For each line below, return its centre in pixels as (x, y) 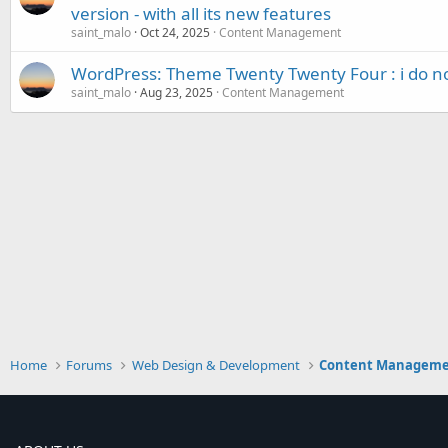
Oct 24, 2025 (175, 32)
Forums (89, 365)
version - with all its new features (201, 13)
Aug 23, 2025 (176, 92)
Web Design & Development (215, 365)
